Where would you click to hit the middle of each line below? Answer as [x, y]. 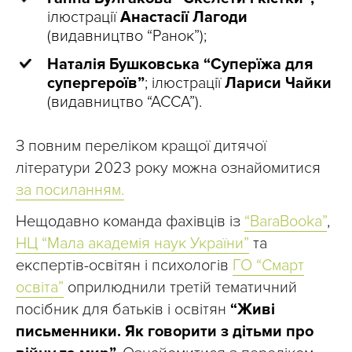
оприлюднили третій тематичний [180, 288]
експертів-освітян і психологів [124, 266]
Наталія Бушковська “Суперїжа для [180, 65]
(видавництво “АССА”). [125, 103]
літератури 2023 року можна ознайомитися [168, 169]
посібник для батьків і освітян [123, 310]
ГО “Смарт [268, 266]
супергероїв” [96, 84]
